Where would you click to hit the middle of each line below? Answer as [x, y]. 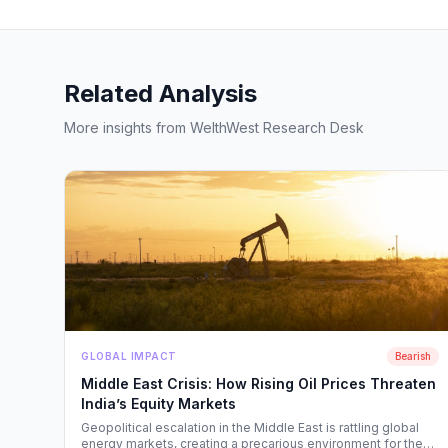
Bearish [413, 356]
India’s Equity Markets [158, 403]
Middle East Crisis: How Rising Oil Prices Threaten [258, 383]
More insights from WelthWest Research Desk [214, 127]
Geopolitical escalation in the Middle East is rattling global [250, 427]
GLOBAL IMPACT [129, 356]
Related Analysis [160, 93]
